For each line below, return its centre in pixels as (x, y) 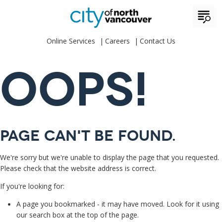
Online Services (71, 41)
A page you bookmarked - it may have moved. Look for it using (118, 204)
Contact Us (158, 41)
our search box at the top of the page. (78, 215)
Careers (117, 41)
